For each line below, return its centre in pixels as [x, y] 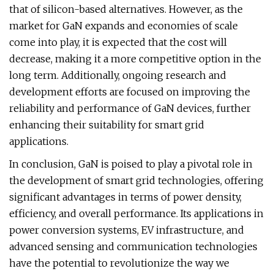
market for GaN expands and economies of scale [124, 26]
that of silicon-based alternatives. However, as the [126, 9]
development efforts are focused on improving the [130, 92]
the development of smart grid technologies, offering [136, 180]
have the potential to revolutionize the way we [119, 263]
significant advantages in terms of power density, [125, 197]
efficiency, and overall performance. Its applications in [136, 213]
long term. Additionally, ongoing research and [118, 75]
